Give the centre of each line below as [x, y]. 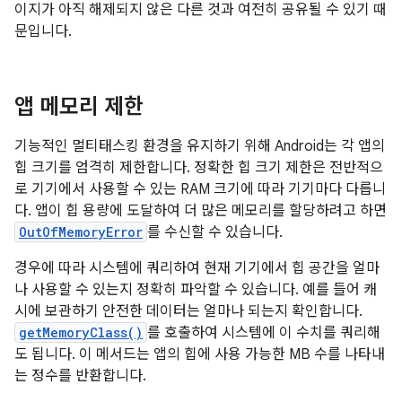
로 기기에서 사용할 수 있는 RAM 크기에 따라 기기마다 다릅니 [200, 189]
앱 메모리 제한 [79, 107]
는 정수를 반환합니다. [80, 376]
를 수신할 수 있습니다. [215, 232]
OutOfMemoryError [81, 232]
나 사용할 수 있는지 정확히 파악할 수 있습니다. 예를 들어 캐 [196, 290]
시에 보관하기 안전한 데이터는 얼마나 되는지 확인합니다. [188, 311]
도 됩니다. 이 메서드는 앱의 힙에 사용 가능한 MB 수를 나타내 [200, 354]
